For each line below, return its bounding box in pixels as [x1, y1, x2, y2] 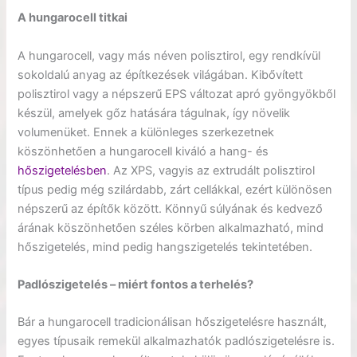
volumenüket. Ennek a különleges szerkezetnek [18, 124, 275, 139]
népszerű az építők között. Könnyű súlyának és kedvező [18, 201, 324, 216]
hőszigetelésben [18, 163, 108, 178]
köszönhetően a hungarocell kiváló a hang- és [18, 143, 269, 159]
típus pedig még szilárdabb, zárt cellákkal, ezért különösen [18, 182, 333, 197]
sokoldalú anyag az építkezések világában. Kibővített [18, 67, 304, 82]
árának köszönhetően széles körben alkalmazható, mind [18, 220, 324, 235]
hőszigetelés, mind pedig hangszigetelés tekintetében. [18, 239, 313, 254]
